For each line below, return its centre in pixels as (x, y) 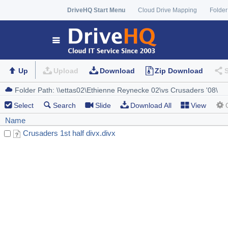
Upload (66, 71)
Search (64, 106)
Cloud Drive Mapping (167, 10)
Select (24, 106)
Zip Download (179, 71)
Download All (151, 106)
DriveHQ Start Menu (96, 10)
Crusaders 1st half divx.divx (69, 133)
